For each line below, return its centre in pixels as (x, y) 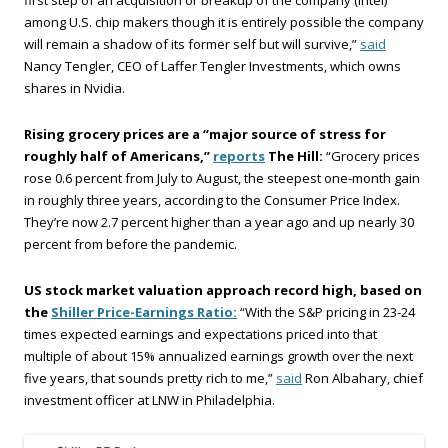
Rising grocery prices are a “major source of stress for (205, 134)
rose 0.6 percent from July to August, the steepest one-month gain (222, 178)
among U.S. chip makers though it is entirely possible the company (224, 22)
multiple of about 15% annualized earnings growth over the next (218, 356)
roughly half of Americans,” (118, 156)
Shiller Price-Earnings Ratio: (144, 312)
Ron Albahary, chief (362, 378)
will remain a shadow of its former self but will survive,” (192, 44)
